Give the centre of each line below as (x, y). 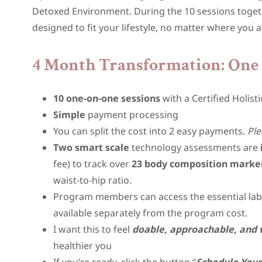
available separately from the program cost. (152, 213)
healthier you (83, 246)
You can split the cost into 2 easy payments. (151, 131)
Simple (70, 115)
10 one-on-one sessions (108, 98)
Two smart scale (93, 147)
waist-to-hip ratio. (93, 180)
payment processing (133, 115)
